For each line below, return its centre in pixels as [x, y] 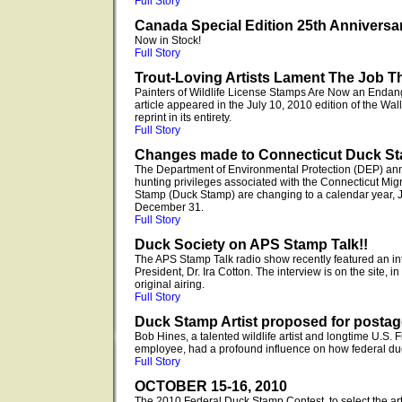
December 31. [169, 207]
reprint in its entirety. [183, 118]
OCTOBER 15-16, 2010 [211, 386]
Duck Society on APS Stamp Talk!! [251, 245]
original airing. [170, 284]
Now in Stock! [168, 40]
